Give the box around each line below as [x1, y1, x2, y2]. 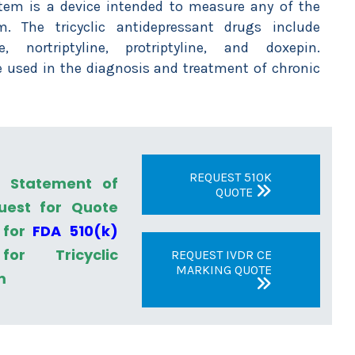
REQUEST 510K [189, 170, 272, 185]
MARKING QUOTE [176, 262, 272, 277]
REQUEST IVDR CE [171, 247, 272, 262]
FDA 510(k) [32, 221, 119, 241]
